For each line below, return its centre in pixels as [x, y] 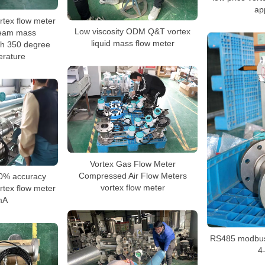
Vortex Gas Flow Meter [132, 164]
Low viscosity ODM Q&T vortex [132, 31]
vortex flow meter [132, 187]
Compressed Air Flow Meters [132, 175]
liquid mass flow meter [132, 43]
